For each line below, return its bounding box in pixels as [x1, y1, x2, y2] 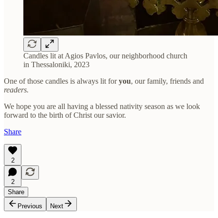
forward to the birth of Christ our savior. [4, 110, 126, 119]
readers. [4, 85, 29, 94]
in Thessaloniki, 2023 [23, 60, 90, 69]
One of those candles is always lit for [4, 76, 119, 85]
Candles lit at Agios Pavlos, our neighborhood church [23, 51, 187, 60]
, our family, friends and [131, 76, 204, 85]
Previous [18, 202, 42, 210]
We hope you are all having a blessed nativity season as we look [4, 102, 200, 110]
